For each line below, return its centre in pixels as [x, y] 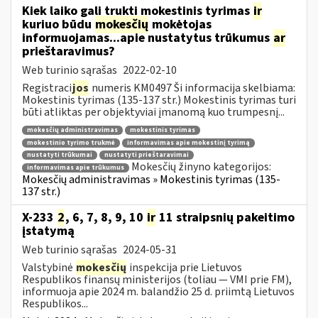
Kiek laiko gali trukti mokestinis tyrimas [137, 11]
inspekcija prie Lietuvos [185, 267]
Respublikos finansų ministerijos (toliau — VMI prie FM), [157, 279]
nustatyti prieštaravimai [147, 155]
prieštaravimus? [68, 51]
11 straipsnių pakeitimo [225, 217]
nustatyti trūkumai [60, 155]
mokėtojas [180, 24]
